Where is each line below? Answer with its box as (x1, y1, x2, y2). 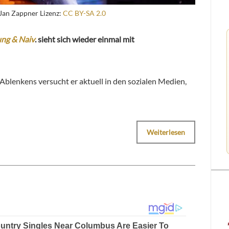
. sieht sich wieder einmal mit (35, 34, 134, 44)
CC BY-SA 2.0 (63, 8, 106, 17)
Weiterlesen (147, 127, 186, 136)
